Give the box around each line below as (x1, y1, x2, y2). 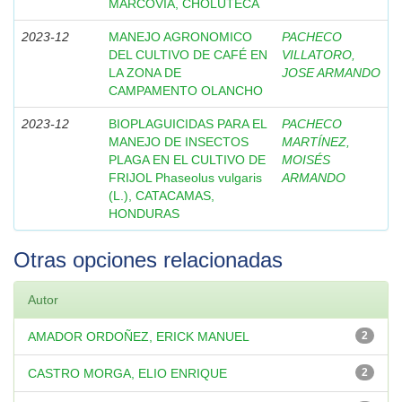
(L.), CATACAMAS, (109, 188, 214, 203)
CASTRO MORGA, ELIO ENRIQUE (28, 366, 227, 380)
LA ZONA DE (109, 66, 181, 80)
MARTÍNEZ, (282, 135, 350, 149)
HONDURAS (109, 206, 179, 221)
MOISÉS (282, 153, 330, 167)
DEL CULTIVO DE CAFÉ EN (109, 48, 267, 62)
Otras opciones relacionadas (13, 248, 283, 272)
